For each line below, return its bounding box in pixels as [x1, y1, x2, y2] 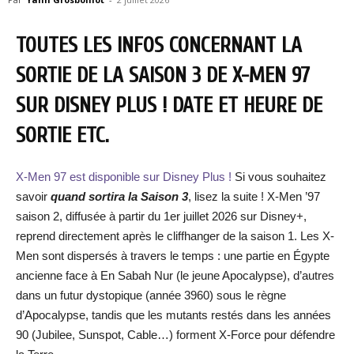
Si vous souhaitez [232, 170, 326, 183]
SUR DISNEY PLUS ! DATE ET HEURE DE [16, 93, 322, 118]
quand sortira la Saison [51, 190, 179, 203]
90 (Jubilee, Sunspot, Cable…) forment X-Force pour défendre [16, 328, 335, 341]
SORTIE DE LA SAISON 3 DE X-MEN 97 [16, 63, 310, 88]
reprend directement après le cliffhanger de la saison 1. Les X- [16, 229, 334, 243]
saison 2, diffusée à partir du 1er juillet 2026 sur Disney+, [16, 209, 307, 223]
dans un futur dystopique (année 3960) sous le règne [16, 288, 286, 302]
